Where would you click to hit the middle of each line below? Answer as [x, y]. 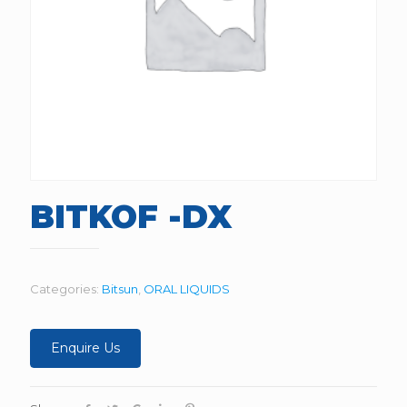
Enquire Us [85, 348]
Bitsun [120, 289]
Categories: [66, 289]
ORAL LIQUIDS [187, 289]
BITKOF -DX [131, 217]
